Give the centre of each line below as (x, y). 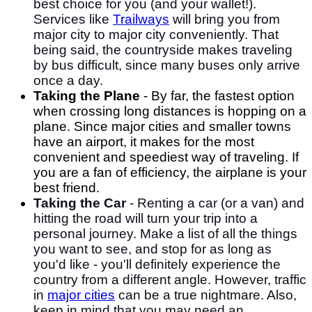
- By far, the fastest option (217, 95)
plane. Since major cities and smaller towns (162, 126)
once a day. (68, 80)
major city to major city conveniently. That (156, 34)
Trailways (141, 19)
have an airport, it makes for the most (144, 141)
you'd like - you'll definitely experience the (157, 264)
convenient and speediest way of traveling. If (166, 157)
